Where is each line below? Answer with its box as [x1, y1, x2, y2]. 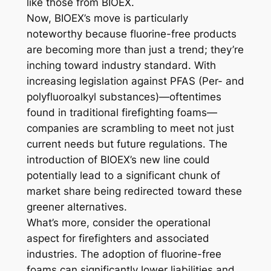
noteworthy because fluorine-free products [26, 28, 237, 41]
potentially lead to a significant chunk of [26, 169, 220, 182]
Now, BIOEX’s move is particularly [26, 12, 188, 25]
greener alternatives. [26, 201, 127, 214]
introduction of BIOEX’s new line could [26, 154, 210, 166]
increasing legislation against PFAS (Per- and [26, 75, 244, 88]
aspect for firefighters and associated [26, 232, 209, 245]
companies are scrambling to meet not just [26, 122, 234, 135]
